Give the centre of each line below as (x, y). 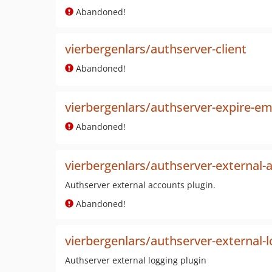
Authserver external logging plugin (136, 260)
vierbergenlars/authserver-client (156, 49)
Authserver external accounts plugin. (140, 185)
